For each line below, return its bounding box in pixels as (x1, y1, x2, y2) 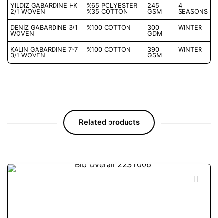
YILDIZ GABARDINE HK (10, 2, 77, 10)
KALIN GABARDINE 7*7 (10, 46, 78, 54)
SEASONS (178, 8, 208, 16)
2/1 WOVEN (10, 8, 45, 16)
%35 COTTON (87, 8, 128, 16)
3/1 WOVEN (10, 52, 45, 59)
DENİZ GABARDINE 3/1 (10, 24, 78, 32)
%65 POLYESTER (87, 2, 137, 10)
